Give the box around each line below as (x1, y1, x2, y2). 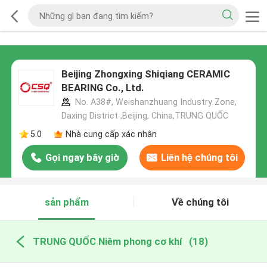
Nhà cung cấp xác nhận (65, 129, 157, 139)
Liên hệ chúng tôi (160, 151, 238, 164)
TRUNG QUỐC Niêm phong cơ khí (32, 235, 182, 247)
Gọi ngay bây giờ (45, 151, 119, 164)
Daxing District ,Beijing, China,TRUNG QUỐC (61, 111, 228, 121)
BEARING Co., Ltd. (61, 82, 144, 94)
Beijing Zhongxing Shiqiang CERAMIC (61, 68, 230, 80)
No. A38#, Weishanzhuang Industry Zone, (72, 97, 237, 107)
